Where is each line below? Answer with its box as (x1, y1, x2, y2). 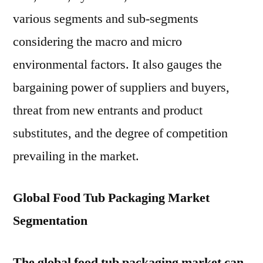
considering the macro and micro (13, 33, 182, 50)
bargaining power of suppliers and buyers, (13, 79, 230, 96)
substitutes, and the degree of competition (13, 125, 228, 141)
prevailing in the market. (13, 148, 139, 164)
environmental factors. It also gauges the (13, 56, 222, 73)
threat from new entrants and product (13, 102, 203, 119)
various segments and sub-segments (13, 11, 198, 27)
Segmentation (13, 213, 87, 229)
